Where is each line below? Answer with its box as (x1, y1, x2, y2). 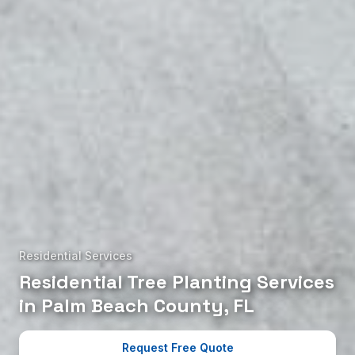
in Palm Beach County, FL (19, 293, 254, 319)
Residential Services (19, 249, 132, 263)
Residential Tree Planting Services (19, 269, 334, 295)
